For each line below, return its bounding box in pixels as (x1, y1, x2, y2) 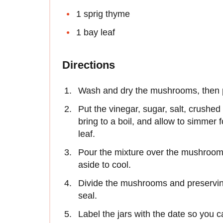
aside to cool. (78, 159, 131, 170)
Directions (62, 58, 115, 71)
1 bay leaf (76, 27, 115, 37)
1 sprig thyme (76, 8, 130, 19)
